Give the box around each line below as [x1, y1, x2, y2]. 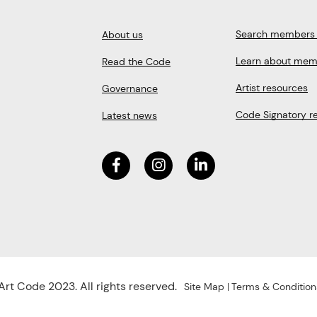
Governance [102, 81, 158, 95]
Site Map [183, 279, 224, 293]
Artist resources [236, 81, 309, 94]
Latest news [102, 108, 158, 122]
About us [102, 28, 144, 41]
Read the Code [102, 54, 171, 68]
